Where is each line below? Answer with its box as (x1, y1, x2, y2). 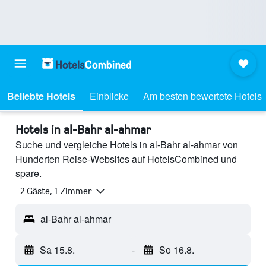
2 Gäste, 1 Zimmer (20, 185, 92, 197)
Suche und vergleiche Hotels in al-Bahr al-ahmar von (15, 138, 238, 151)
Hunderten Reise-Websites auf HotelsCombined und (15, 152, 237, 166)
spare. (15, 166, 42, 180)
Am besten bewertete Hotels (143, 89, 262, 103)
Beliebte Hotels (7, 89, 75, 103)
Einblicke (90, 89, 129, 103)
